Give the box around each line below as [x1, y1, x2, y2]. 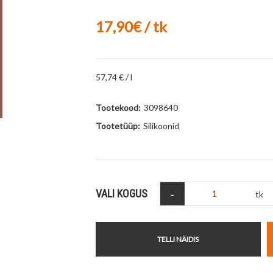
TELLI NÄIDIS [157, 235, 199, 244]
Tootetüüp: [95, 121, 140, 131]
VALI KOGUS [95, 187, 147, 200]
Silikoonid [143, 121, 179, 131]
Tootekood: [95, 102, 141, 113]
